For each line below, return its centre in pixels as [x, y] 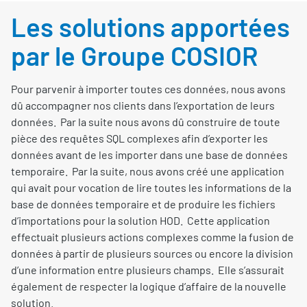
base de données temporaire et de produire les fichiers [143, 204]
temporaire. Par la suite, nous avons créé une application [148, 171]
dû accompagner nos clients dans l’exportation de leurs [143, 105]
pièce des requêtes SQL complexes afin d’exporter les [139, 138]
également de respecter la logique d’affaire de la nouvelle [149, 286]
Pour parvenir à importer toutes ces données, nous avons [148, 88]
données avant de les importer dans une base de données [149, 154]
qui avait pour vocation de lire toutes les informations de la [151, 187]
